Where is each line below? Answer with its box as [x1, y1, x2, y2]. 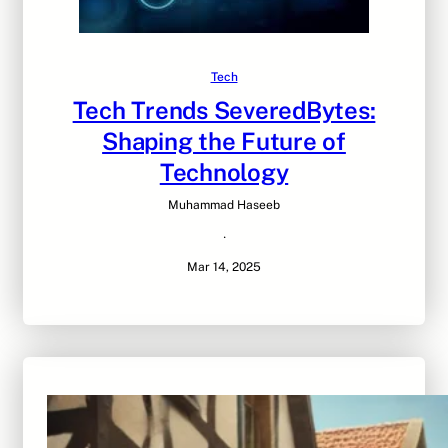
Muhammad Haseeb [168, 198, 280, 213]
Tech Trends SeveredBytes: [72, 96, 376, 125]
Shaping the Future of [102, 127, 346, 156]
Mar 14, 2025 [187, 260, 261, 275]
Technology [159, 158, 289, 187]
